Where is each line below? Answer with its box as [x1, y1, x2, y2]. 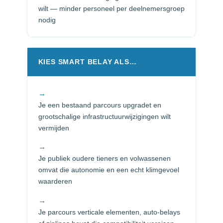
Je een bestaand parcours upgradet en [38, 101, 161, 109]
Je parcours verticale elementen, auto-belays [38, 208, 180, 216]
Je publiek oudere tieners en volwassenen [38, 154, 171, 163]
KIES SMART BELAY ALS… [38, 58, 137, 66]
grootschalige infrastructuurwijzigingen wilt [38, 112, 171, 120]
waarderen [38, 177, 72, 186]
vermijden [38, 123, 69, 132]
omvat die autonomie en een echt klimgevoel [38, 166, 179, 174]
